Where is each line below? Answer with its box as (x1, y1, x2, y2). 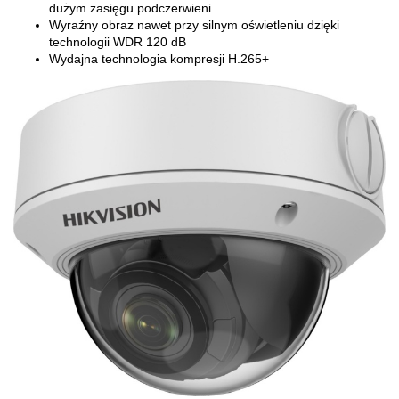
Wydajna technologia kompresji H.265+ (49, 52, 269, 67)
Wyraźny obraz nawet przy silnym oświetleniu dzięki (49, 18, 339, 33)
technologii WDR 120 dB (49, 35, 186, 50)
